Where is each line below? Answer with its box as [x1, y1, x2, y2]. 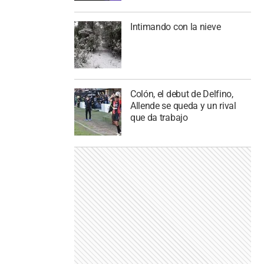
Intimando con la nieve [130, 21, 221, 32]
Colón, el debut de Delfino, [130, 88, 233, 100]
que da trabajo [130, 112, 188, 124]
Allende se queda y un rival [130, 100, 236, 112]
